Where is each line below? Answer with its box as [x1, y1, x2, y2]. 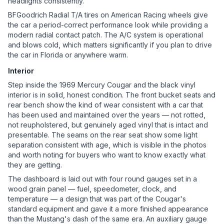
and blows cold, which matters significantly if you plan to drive [8, 40, 212, 49]
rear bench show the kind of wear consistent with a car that [8, 100, 203, 109]
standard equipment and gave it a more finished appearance [8, 204, 208, 213]
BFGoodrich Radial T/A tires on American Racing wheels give [8, 10, 208, 19]
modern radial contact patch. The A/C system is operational [8, 30, 203, 39]
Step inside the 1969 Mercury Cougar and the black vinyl [8, 80, 195, 89]
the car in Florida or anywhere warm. [8, 50, 128, 59]
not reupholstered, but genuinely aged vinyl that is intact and [8, 120, 208, 129]
